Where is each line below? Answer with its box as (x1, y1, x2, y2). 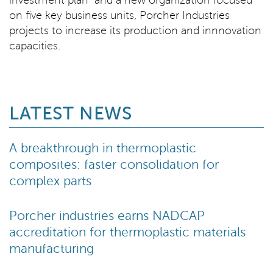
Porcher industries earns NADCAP (9, 208, 205, 224)
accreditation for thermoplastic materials (9, 225, 246, 240)
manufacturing (9, 241, 94, 257)
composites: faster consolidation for (9, 157, 219, 172)
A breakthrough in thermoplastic (9, 141, 196, 156)
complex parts (9, 174, 91, 189)
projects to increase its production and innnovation (9, 24, 261, 37)
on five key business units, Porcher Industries (9, 9, 230, 22)
